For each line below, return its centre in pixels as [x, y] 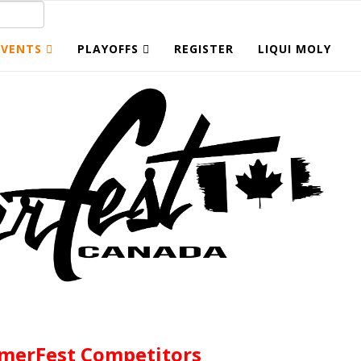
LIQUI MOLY [295, 49]
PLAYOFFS [108, 49]
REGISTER [204, 49]
